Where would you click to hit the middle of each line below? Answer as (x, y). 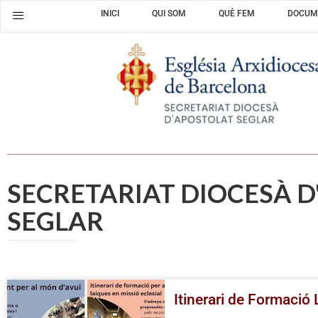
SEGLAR (55, 221)
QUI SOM (169, 13)
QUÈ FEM (237, 13)
